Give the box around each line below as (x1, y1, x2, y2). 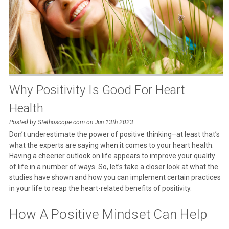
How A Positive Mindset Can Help (9, 206, 208, 222)
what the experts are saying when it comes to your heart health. (9, 141, 214, 149)
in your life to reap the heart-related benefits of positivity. (9, 184, 192, 192)
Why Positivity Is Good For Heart (9, 82, 186, 97)
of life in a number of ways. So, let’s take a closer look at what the (9, 162, 218, 171)
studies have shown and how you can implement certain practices (9, 173, 221, 181)
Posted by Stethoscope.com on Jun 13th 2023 (9, 118, 133, 126)
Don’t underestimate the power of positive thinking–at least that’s (9, 130, 220, 139)
